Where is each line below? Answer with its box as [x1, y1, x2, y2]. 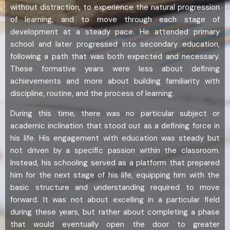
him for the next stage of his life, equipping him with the [10, 170, 220, 181]
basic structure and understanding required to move [10, 182, 220, 193]
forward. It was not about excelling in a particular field [10, 195, 220, 205]
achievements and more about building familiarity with [10, 76, 220, 87]
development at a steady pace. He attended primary [10, 27, 220, 37]
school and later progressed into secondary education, [10, 39, 220, 50]
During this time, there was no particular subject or [10, 108, 220, 119]
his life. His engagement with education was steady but [10, 133, 220, 144]
